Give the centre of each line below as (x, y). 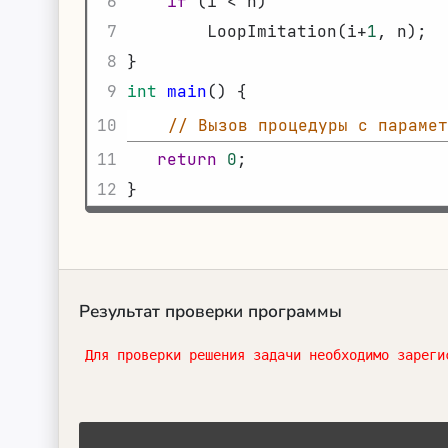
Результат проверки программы (210, 311)
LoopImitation (272, 31)
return (187, 159)
